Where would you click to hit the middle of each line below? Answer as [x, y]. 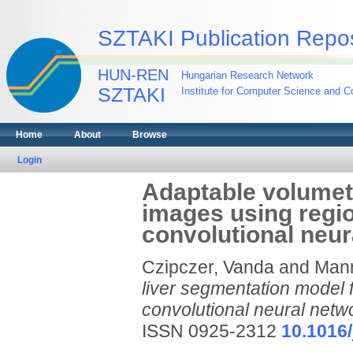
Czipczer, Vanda [208, 267]
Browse [150, 135]
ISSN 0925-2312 [211, 331]
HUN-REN [133, 75]
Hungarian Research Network [247, 75]
